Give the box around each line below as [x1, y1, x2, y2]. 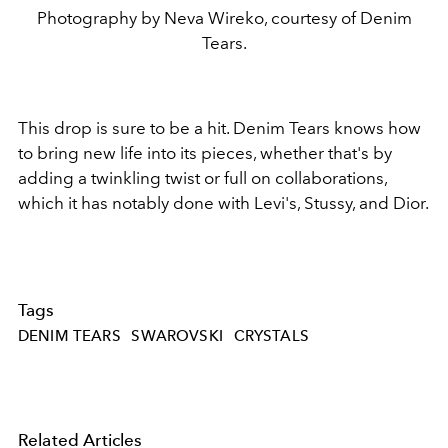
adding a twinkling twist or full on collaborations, [18, 167, 387, 188]
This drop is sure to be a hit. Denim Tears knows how [18, 117, 421, 138]
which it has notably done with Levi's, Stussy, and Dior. [18, 192, 429, 213]
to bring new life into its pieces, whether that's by [18, 142, 392, 163]
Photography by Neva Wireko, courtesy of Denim [36, 7, 412, 28]
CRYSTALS [233, 326, 309, 345]
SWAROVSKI [131, 326, 223, 345]
